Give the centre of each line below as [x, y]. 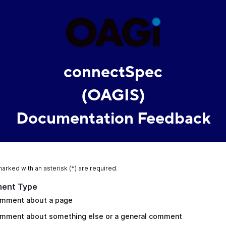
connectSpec [113, 72]
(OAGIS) [113, 95]
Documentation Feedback [113, 119]
